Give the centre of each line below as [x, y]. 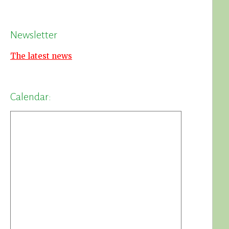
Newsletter [34, 35]
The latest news [41, 56]
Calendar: [31, 97]
